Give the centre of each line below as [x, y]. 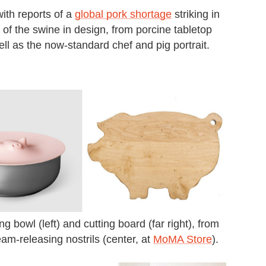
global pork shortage [123, 14]
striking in [196, 14]
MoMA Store [183, 239]
